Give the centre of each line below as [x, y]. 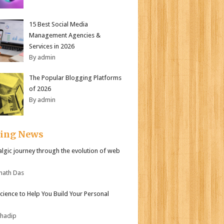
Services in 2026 [52, 46]
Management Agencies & [65, 35]
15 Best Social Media [58, 24]
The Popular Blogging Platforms [75, 78]
